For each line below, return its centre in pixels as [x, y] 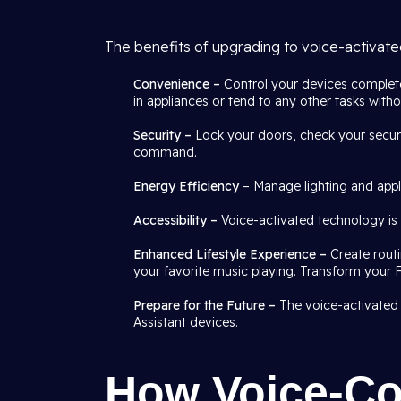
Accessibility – [175, 220]
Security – [164, 135]
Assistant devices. [186, 322]
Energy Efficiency [186, 186]
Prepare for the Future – [206, 305]
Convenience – [179, 84]
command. [165, 152]
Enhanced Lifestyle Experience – [232, 254]
